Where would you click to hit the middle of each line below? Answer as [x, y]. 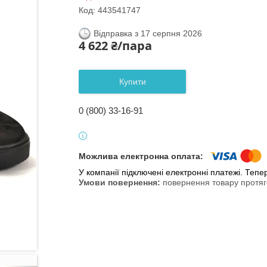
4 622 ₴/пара [115, 46]
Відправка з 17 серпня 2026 [148, 33]
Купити [132, 82]
